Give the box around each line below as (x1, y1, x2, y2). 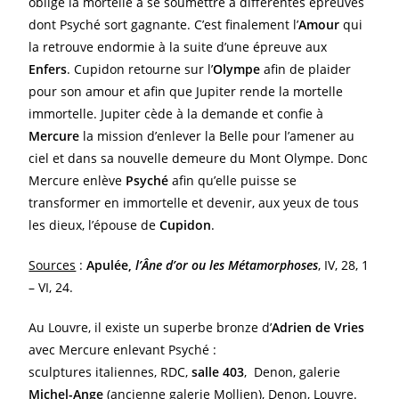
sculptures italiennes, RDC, (28, 363, 192, 380)
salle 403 (191, 363, 245, 380)
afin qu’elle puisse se (168, 172, 297, 189)
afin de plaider (260, 61, 352, 77)
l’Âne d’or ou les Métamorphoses (132, 256, 319, 273)
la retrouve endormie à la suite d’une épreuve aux (28, 38, 328, 55)
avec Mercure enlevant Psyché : (28, 341, 217, 358)
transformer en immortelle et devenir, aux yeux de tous (28, 194, 360, 211)
